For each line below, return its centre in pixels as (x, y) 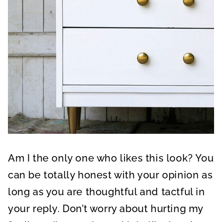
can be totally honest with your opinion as (111, 175)
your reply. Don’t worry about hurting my (106, 208)
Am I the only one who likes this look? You (111, 158)
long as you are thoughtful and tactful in (107, 192)
